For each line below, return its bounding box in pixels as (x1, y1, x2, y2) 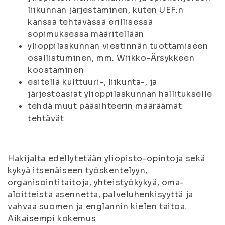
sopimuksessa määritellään (28, 29, 144, 39)
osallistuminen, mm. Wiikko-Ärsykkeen (28, 53, 195, 63)
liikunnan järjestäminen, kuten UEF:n (28, 5, 184, 15)
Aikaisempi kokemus (8, 213, 96, 224)
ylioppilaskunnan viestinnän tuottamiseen (28, 41, 208, 51)
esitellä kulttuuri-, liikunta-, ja (28, 77, 158, 87)
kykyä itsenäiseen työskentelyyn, (8, 165, 148, 176)
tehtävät (28, 113, 64, 124)
